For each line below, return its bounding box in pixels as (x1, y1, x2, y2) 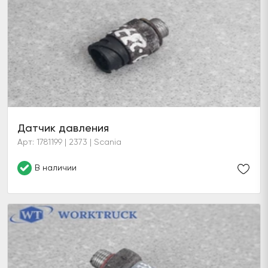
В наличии (35, 163, 77, 172)
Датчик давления (17, 121, 109, 134)
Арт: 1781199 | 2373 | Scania (17, 137, 121, 147)
